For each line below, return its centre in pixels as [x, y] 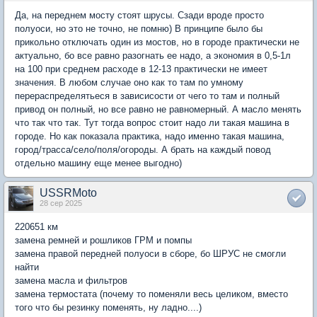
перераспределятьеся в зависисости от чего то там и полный [147, 96]
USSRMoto [68, 193]
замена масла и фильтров [71, 281]
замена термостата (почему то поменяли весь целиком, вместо [151, 294]
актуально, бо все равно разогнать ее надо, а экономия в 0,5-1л [153, 56]
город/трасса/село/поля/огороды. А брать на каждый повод [143, 150]
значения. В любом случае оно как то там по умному [129, 82]
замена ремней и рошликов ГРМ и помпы [103, 240]
